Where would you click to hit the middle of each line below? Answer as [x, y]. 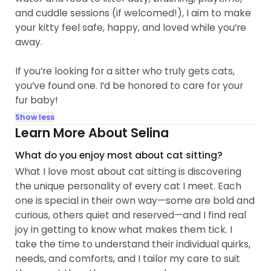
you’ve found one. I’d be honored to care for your [129, 86]
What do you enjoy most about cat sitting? [119, 155]
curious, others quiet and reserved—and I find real [131, 215]
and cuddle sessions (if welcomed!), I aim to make [133, 13]
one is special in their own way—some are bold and [135, 201]
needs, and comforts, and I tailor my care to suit [128, 259]
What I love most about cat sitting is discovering [129, 172]
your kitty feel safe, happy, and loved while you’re [131, 28]
